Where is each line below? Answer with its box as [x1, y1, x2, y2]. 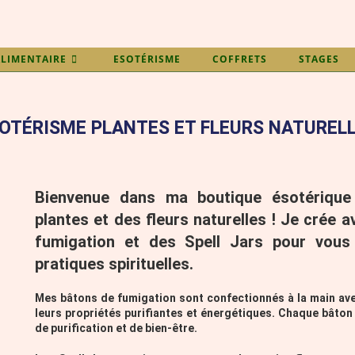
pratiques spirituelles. [34, 254, 193, 273]
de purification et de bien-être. [34, 322, 197, 334]
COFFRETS [212, 52, 267, 66]
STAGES [298, 52, 339, 66]
